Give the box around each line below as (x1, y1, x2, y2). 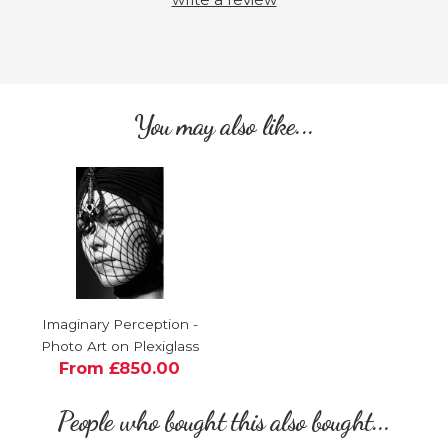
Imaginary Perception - (41, 315, 198, 332)
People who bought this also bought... (57, 404, 391, 438)
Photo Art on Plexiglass (40, 337, 199, 354)
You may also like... (134, 108, 314, 142)
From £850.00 (59, 357, 180, 378)
